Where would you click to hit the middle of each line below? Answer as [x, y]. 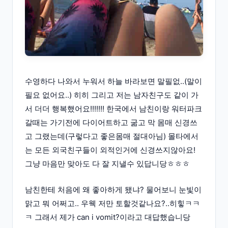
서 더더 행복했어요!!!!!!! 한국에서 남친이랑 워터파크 [113, 108]
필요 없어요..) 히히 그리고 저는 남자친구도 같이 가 [112, 95]
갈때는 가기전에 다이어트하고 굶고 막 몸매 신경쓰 [111, 122]
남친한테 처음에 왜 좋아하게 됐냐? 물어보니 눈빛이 [113, 189]
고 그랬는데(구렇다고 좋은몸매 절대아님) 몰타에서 [112, 136]
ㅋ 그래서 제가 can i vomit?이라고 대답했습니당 [108, 217]
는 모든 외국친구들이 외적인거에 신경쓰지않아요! [110, 150]
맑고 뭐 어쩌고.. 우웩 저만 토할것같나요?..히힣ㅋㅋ [112, 203]
